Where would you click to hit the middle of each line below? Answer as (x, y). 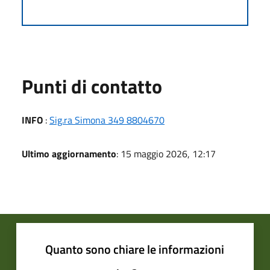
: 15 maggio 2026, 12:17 (166, 153)
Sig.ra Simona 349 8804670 (107, 120)
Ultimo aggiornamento (69, 153)
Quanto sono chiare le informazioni (135, 249)
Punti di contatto (92, 86)
